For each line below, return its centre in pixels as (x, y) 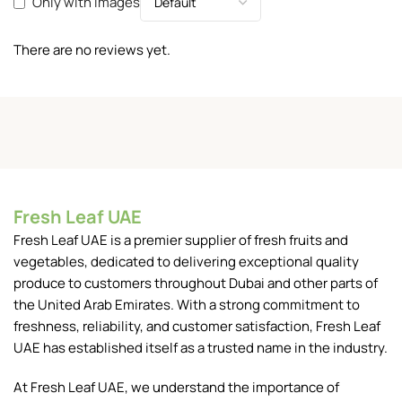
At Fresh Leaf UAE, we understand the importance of (176, 387)
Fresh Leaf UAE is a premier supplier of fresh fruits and (181, 240)
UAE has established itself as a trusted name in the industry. (201, 347)
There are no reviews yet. (92, 49)
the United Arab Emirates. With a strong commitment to (187, 304)
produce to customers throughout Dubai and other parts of (196, 283)
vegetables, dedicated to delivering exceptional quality (186, 261)
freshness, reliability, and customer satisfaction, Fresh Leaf (197, 326)
